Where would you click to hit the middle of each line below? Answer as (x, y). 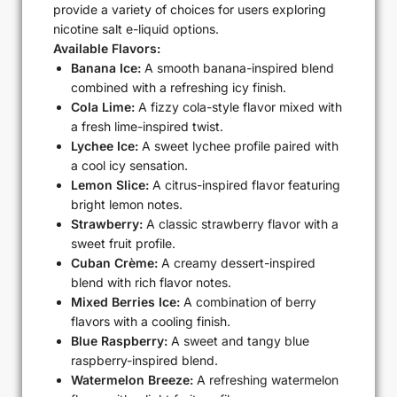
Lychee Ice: (105, 146)
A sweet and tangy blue (238, 341)
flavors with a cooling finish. (151, 322)
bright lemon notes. (127, 205)
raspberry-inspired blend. (144, 361)
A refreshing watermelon (266, 380)
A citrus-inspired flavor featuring (245, 185)
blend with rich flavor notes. (151, 283)
